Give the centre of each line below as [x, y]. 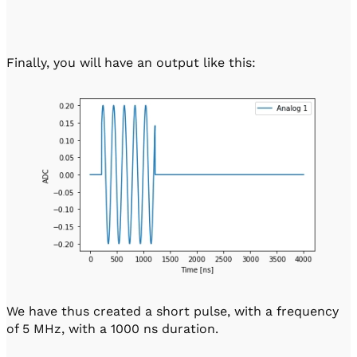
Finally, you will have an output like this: [131, 62]
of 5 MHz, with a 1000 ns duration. [112, 329]
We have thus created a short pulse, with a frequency [173, 312]
